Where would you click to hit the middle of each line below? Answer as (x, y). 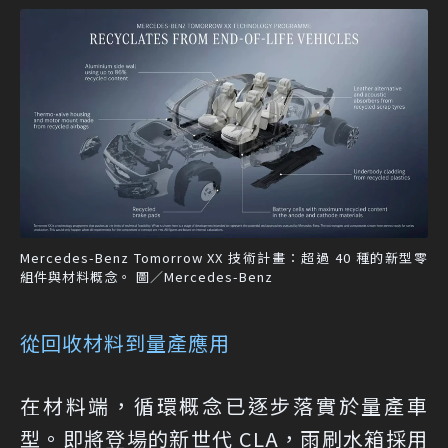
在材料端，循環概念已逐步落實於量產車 (224, 406)
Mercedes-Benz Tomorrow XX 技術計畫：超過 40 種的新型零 (224, 258)
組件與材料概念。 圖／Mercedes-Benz (146, 277)
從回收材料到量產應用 (125, 343)
